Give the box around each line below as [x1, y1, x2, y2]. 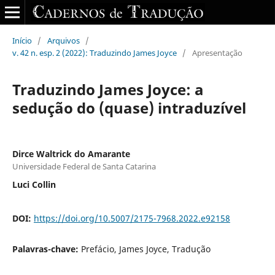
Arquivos [47, 34, 80, 46]
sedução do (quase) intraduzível [12, 97, 246, 118]
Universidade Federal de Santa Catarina [12, 160, 156, 172]
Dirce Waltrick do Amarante [12, 147, 130, 160]
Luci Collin [12, 178, 56, 190]
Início [12, 34, 32, 46]
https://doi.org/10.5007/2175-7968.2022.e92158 [33, 212, 230, 224]
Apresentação [192, 47, 242, 58]
